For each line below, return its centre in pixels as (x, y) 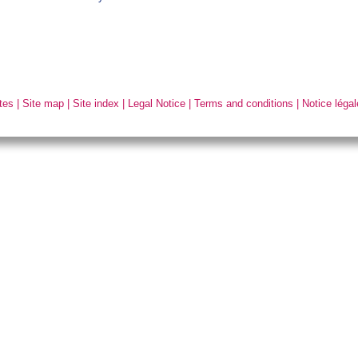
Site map (44, 104)
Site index (96, 104)
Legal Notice (157, 104)
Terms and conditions (244, 104)
